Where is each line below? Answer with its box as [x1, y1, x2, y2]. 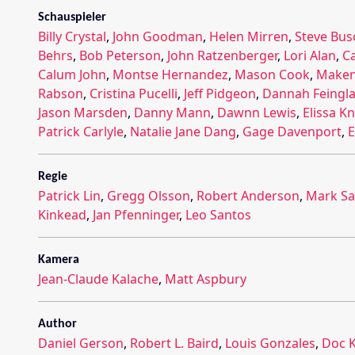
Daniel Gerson [38, 334, 124, 352]
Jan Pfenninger [93, 205, 179, 223]
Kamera [38, 253, 79, 266]
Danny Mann [134, 103, 211, 121]
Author [38, 317, 77, 330]
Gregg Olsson [107, 186, 190, 204]
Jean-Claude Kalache [38, 269, 158, 288]
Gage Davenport [242, 122, 342, 140]
